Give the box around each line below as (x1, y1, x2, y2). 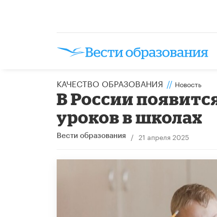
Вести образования (57, 132, 126, 139)
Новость (175, 78, 201, 89)
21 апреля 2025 (138, 131, 189, 142)
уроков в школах (57, 107, 203, 126)
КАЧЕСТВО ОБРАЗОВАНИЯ (57, 76, 163, 89)
